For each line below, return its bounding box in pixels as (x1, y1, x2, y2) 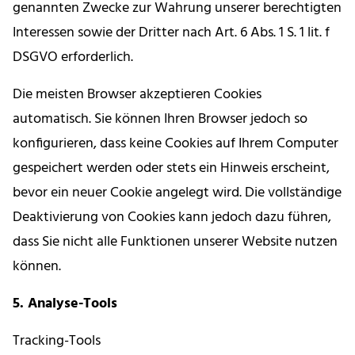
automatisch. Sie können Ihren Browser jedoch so (13, 108, 307, 132)
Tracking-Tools (13, 330, 101, 353)
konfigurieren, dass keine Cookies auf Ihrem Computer (13, 132, 338, 156)
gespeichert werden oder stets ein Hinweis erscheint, (13, 157, 330, 181)
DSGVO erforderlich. (13, 46, 133, 70)
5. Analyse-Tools (13, 292, 117, 316)
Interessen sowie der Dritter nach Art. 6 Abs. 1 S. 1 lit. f (13, 21, 330, 45)
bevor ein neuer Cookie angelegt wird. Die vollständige (13, 181, 342, 205)
